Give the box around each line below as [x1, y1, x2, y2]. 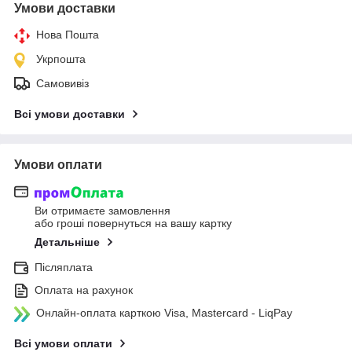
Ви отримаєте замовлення [35, 203, 170, 217]
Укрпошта [36, 53, 86, 66]
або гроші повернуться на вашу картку [35, 216, 232, 229]
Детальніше [35, 235, 100, 248]
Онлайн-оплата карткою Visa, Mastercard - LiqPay [36, 306, 292, 319]
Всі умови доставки [14, 108, 125, 121]
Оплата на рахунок [35, 283, 133, 296]
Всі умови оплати [14, 336, 112, 350]
